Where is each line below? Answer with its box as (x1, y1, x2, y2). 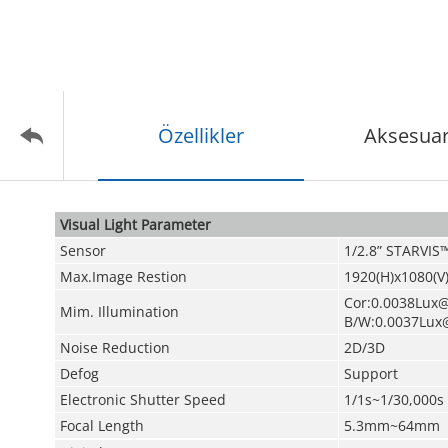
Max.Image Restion (59, 267, 187, 286)
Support (343, 364, 398, 383)
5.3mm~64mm (343, 416, 440, 435)
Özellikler (157, 122, 244, 149)
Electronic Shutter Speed (59, 390, 226, 409)
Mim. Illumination (59, 302, 179, 321)
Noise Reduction (59, 338, 170, 357)
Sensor (59, 241, 106, 260)
